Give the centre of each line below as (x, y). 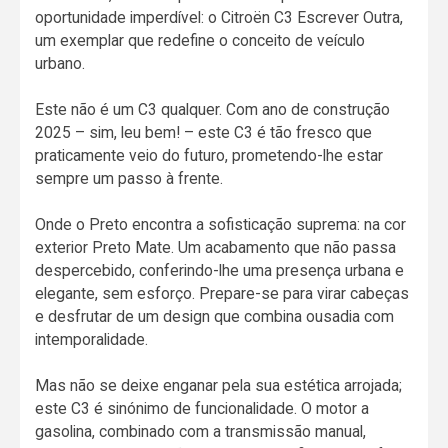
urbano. (60, 64)
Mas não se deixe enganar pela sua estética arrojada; (219, 386)
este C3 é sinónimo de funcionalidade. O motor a (202, 409)
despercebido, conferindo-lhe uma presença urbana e (220, 271)
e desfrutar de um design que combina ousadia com (215, 317)
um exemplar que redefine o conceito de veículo (200, 41)
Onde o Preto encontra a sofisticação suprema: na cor (221, 225)
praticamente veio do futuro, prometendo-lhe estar (209, 156)
